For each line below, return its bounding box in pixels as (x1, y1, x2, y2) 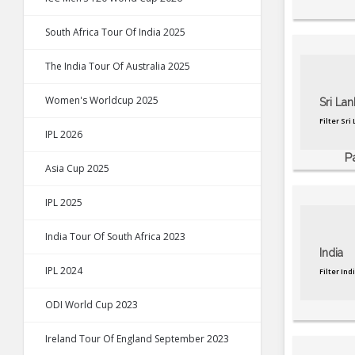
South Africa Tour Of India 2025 (45, 25, 185, 40)
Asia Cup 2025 (45, 162, 109, 176)
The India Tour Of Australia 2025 (45, 59, 190, 74)
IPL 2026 (45, 128, 82, 142)
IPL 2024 (45, 264, 82, 278)
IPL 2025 (45, 196, 82, 210)
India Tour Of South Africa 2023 (45, 230, 185, 244)
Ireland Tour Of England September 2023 (45, 332, 229, 346)
